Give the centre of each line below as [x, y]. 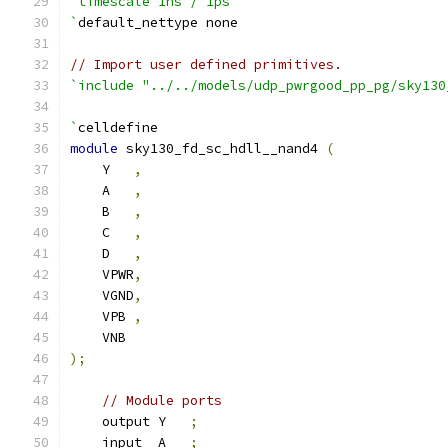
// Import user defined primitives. [206, 64]
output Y [130, 421]
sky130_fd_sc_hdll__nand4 [222, 148]
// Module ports [162, 400]
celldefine [118, 127]
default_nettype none [158, 22]
